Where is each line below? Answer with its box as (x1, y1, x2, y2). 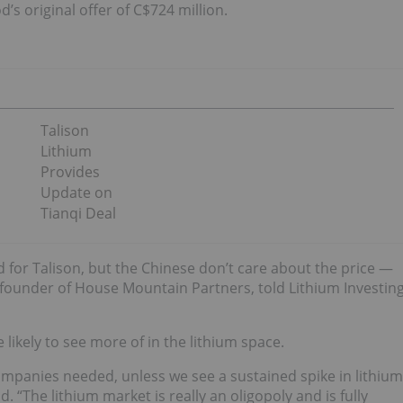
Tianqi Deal (40, 203, 116, 223)
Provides (40, 162, 100, 182)
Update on (40, 183, 112, 202)
